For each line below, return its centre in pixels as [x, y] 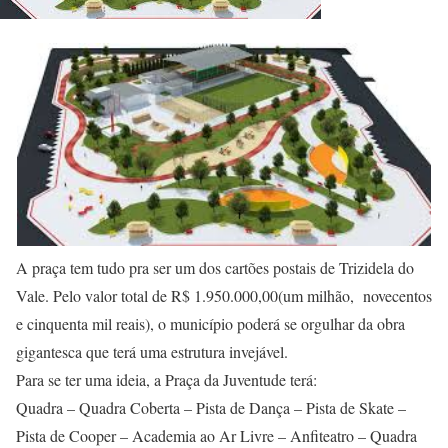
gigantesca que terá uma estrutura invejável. [152, 351]
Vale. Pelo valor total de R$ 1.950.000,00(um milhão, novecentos [224, 295]
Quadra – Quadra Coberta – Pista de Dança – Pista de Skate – [211, 407]
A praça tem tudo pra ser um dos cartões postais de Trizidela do [215, 267]
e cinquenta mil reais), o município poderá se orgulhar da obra [210, 323]
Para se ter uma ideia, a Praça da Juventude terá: [166, 379]
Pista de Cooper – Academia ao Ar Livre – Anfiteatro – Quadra [216, 435]
